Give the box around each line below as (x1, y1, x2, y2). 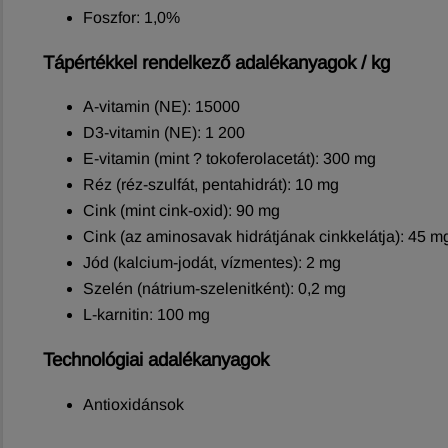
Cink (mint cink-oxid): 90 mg (83, 202, 280, 220)
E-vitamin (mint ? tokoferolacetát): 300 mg (83, 150, 376, 168)
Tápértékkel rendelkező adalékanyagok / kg (43, 51, 390, 73)
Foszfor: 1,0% (83, 8, 180, 26)
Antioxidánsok (83, 395, 184, 413)
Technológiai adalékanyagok (43, 349, 269, 371)
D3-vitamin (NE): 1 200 (83, 124, 245, 142)
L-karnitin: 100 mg (83, 306, 210, 324)
